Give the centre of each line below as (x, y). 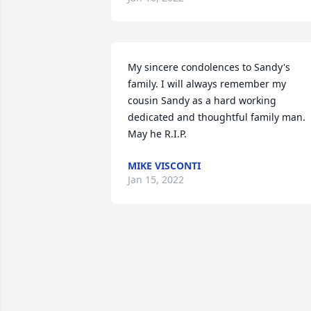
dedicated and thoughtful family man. (217, 117)
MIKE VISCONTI (164, 166)
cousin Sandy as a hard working (202, 100)
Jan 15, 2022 (156, 179)
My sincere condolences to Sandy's (209, 67)
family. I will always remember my (207, 84)
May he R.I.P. (157, 134)
